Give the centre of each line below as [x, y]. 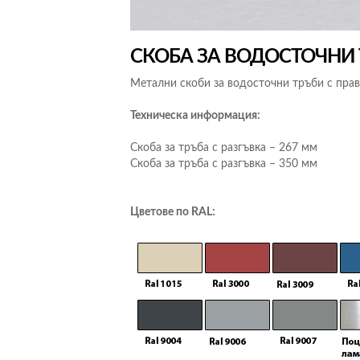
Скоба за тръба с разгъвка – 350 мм [224, 164]
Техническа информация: [195, 115]
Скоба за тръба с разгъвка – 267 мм [224, 147]
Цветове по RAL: [173, 212]
